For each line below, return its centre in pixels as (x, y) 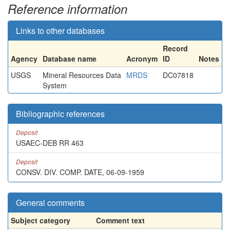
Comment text (120, 220)
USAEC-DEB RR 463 (50, 143)
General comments (50, 203)
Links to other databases (60, 31)
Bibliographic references (60, 114)
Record (175, 48)
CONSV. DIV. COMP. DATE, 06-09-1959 (80, 172)
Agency (24, 59)
